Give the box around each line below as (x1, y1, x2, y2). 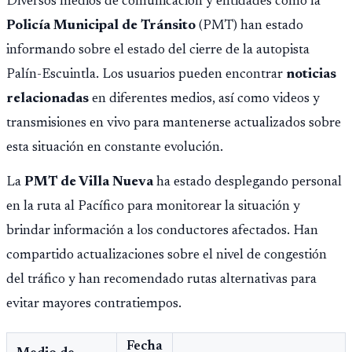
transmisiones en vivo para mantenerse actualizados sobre (6, 115, 341, 130)
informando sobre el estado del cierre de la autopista (6, 42, 310, 57)
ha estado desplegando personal (153, 174, 342, 189)
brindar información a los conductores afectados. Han (6, 223, 318, 238)
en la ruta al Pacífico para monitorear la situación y (6, 199, 300, 214)
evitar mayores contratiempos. (6, 296, 181, 311)
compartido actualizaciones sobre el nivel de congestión (6, 247, 327, 262)
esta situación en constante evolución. (6, 140, 223, 155)
